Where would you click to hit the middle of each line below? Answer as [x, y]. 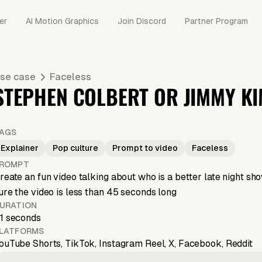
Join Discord [142, 21]
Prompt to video [145, 148]
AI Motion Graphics [62, 21]
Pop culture [75, 148]
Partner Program [216, 21]
